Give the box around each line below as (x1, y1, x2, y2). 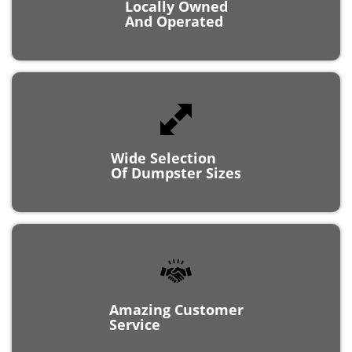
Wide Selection (111, 134, 216, 153)
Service (108, 300, 160, 320)
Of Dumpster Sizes (111, 148, 241, 168)
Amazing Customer (108, 285, 244, 305)
